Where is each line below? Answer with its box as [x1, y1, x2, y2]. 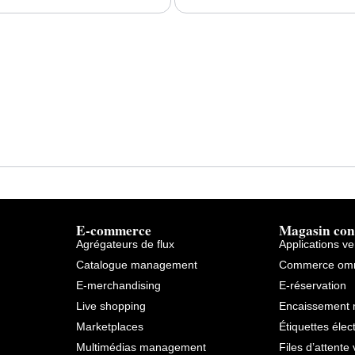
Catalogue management [75, 258, 197, 271]
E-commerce [75, 219, 151, 240]
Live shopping [75, 299, 146, 312]
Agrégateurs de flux [75, 237, 174, 250]
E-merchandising [75, 278, 161, 292]
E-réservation [279, 278, 347, 292]
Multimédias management [75, 340, 206, 353]
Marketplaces [75, 319, 143, 333]
